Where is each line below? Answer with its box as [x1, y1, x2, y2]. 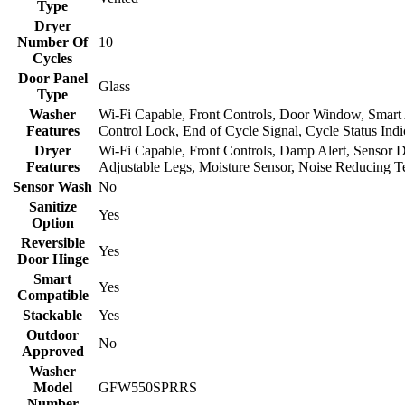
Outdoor [26, 327, 79, 343]
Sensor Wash [13, 179, 92, 194]
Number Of [17, 34, 88, 50]
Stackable [23, 307, 82, 323]
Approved [21, 344, 84, 359]
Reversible [20, 235, 85, 250]
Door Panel [17, 71, 88, 86]
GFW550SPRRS [99, 380, 197, 395]
